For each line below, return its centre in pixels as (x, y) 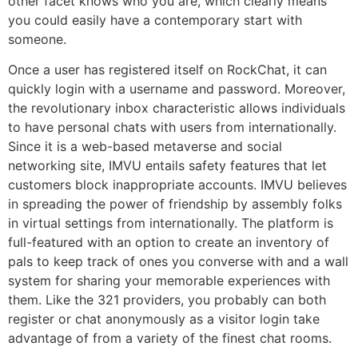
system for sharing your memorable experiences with (169, 281)
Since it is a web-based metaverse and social (145, 147)
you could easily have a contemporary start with (155, 20)
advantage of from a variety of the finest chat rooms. (170, 338)
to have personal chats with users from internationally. (172, 127)
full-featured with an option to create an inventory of (169, 243)
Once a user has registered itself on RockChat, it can (167, 70)
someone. (37, 39)
